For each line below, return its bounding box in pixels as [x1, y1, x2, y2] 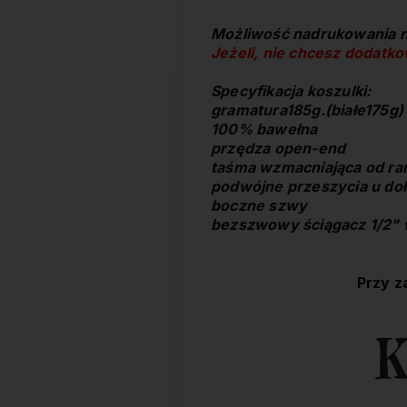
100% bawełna [211, 120, 318, 138]
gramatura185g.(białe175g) [211, 101, 403, 119]
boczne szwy [211, 196, 308, 214]
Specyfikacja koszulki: [211, 82, 372, 100]
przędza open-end [211, 139, 346, 157]
